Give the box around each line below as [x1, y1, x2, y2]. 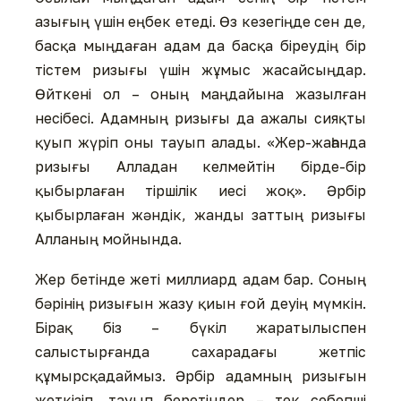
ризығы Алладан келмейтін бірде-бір [35, 157, 366, 175]
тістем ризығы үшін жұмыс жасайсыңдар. [35, 60, 366, 79]
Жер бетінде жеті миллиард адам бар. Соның [35, 270, 366, 289]
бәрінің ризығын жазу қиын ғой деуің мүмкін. [35, 294, 366, 313]
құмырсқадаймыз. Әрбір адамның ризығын [35, 367, 366, 386]
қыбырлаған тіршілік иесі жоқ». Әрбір [35, 181, 366, 200]
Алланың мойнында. [35, 229, 182, 248]
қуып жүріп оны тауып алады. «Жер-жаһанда [35, 132, 366, 151]
